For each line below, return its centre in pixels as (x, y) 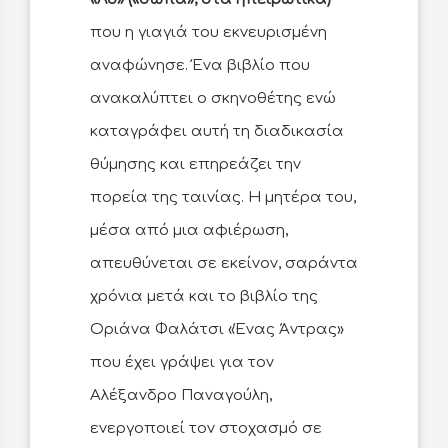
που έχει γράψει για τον (182, 363)
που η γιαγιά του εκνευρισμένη (208, 33)
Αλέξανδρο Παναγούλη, (181, 396)
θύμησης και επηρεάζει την (195, 165)
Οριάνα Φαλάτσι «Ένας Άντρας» (217, 330)
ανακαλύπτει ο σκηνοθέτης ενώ (213, 99)
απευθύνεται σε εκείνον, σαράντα (224, 264)
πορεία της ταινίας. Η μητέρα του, (223, 198)
